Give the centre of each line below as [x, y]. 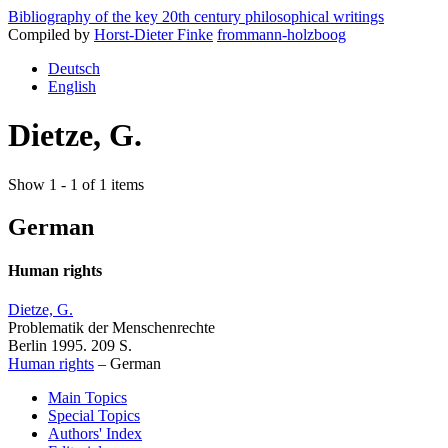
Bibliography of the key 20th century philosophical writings [196, 16]
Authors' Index [95, 434]
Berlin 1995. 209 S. [70, 346]
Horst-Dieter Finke [153, 34]
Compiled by [51, 34]
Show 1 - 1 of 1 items [76, 184]
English [72, 86]
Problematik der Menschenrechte [111, 328]
